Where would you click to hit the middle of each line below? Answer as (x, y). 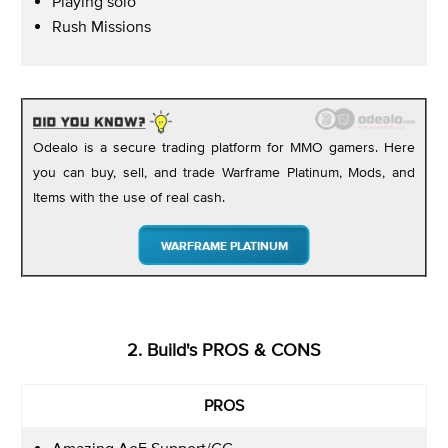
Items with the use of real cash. (129, 197)
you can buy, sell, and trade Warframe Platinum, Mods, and (224, 172)
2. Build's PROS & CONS (224, 349)
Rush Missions (101, 25)
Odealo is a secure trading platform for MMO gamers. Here (224, 147)
